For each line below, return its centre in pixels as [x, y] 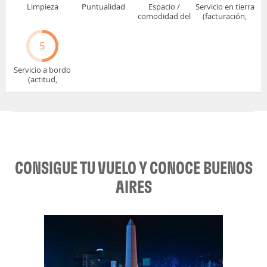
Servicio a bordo [42, 70]
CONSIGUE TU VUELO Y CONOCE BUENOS [133, 167]
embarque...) [225, 26]
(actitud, [42, 79]
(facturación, [225, 16]
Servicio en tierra [225, 7]
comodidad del [164, 16]
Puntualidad [103, 7]
